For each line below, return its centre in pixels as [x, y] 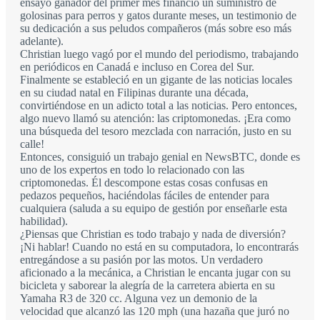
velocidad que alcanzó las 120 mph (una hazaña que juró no [155, 311]
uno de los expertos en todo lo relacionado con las [132, 169]
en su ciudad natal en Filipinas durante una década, [134, 92]
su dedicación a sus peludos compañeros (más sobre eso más [156, 28]
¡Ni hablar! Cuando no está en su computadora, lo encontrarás [159, 246]
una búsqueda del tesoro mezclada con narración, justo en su [156, 131]
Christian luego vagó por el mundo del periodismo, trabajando [159, 54]
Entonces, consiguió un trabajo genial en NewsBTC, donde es [160, 156]
